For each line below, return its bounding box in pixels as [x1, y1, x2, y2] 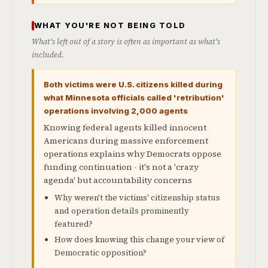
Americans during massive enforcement [44, 135, 208, 147]
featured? [54, 218, 93, 230]
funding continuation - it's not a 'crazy [44, 161, 199, 173]
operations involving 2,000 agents [44, 106, 188, 115]
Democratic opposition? [54, 247, 147, 258]
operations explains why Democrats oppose [44, 148, 221, 160]
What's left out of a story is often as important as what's [32, 36, 220, 47]
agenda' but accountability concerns [44, 174, 192, 186]
